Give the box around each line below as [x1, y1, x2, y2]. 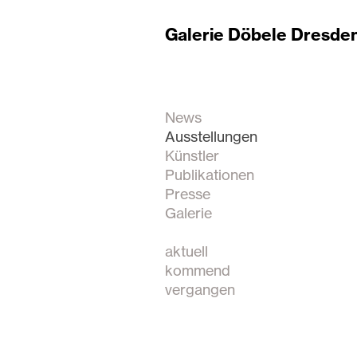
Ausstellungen [165, 127, 257, 145]
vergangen [165, 280, 235, 298]
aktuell [165, 242, 208, 260]
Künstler [165, 147, 219, 164]
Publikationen [165, 166, 254, 183]
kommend [165, 261, 230, 279]
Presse [165, 185, 210, 202]
